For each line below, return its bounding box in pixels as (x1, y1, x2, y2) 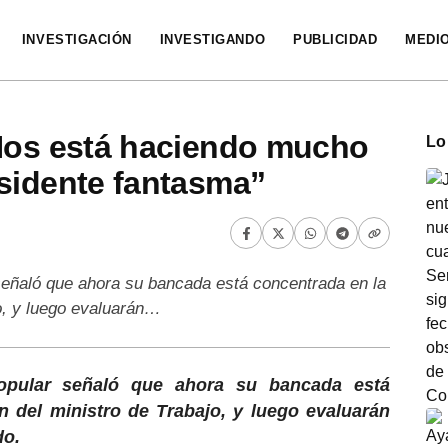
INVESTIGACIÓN (21, 32, 132, 47)
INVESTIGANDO (159, 32, 266, 47)
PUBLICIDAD (293, 32, 378, 47)
